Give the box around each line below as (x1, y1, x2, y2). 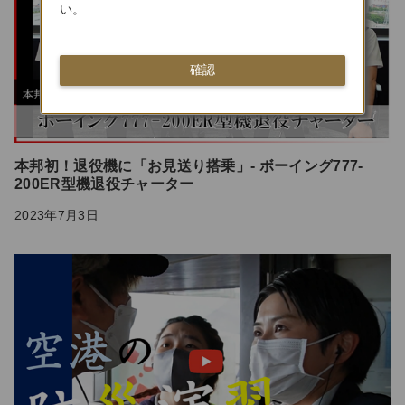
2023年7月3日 (14, 208, 99, 223)
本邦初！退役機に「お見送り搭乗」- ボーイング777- (14, 158, 363, 174)
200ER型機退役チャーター (14, 176, 194, 193)
